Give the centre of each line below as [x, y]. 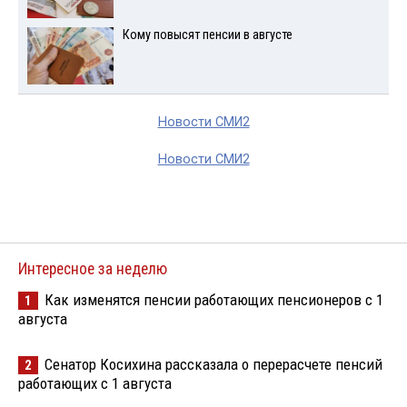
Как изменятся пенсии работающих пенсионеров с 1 [214, 299]
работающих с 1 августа [95, 383]
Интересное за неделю [93, 268]
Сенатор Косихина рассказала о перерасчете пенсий [213, 364]
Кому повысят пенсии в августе [207, 35]
